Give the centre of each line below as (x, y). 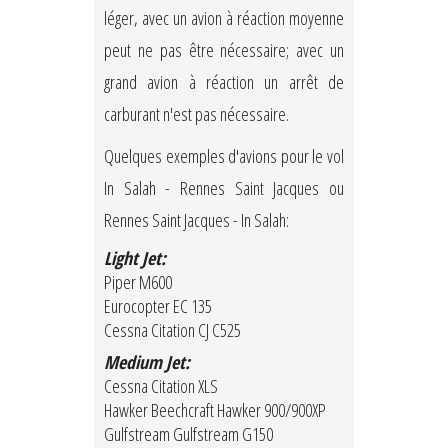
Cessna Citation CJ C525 (172, 330)
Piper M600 (138, 282)
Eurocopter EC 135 (158, 306)
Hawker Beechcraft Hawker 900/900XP (215, 410)
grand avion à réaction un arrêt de (224, 82)
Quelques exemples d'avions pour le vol (224, 156)
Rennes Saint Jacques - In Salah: (196, 220)
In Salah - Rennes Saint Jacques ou (224, 188)
